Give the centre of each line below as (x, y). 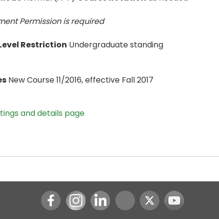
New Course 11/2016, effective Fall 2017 (80, 80)
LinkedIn (115, 197)
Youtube (190, 197)
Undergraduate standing (115, 45)
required (88, 21)
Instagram (95, 197)
